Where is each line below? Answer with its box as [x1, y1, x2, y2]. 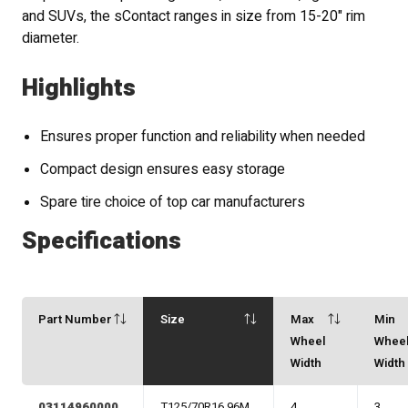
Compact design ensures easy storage [40, 159, 286, 181]
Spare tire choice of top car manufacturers [40, 192, 306, 214]
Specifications [22, 223, 182, 260]
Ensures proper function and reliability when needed [40, 127, 366, 148]
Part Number [38, 310, 113, 329]
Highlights [22, 69, 137, 106]
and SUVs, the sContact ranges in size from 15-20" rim [22, 5, 366, 27]
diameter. [22, 27, 80, 49]
